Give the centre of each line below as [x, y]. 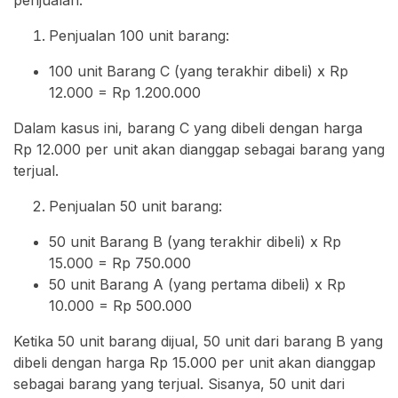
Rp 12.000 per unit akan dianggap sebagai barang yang [199, 149]
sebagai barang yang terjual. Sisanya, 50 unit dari [179, 383]
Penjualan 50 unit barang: [135, 206]
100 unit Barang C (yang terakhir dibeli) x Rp [199, 71]
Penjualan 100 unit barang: [139, 35]
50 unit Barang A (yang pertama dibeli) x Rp [197, 284]
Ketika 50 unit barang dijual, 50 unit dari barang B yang [198, 341]
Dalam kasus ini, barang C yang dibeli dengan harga [188, 127]
